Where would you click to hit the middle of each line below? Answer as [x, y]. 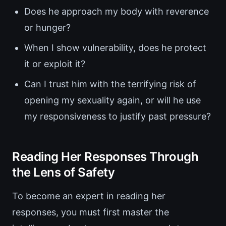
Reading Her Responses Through [105, 157]
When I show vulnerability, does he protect [115, 48]
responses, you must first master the [91, 212]
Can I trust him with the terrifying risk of [110, 84]
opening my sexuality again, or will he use [112, 100]
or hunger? [47, 28]
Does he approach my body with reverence [117, 12]
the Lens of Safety [64, 173]
